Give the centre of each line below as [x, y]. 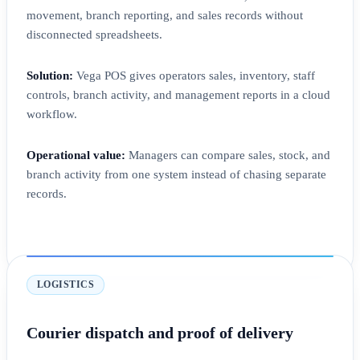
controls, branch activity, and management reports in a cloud [178, 94]
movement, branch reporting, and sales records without [165, 15]
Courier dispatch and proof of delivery [160, 332]
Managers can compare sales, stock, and [228, 155]
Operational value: [76, 155]
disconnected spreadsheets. [94, 34]
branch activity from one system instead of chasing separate [176, 174]
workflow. [52, 114]
